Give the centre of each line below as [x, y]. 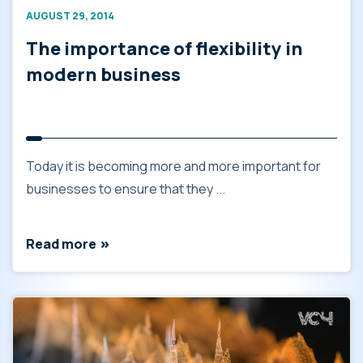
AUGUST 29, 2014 [70, 16]
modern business [103, 75]
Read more [61, 244]
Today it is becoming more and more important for [173, 166]
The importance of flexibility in [164, 49]
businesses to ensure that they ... [126, 189]
